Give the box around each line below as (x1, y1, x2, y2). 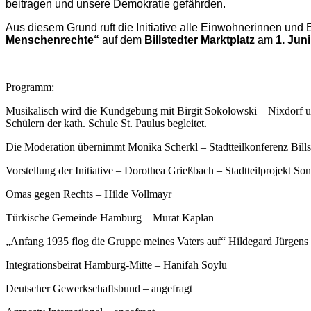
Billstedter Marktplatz (144, 33, 255, 46)
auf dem (99, 33, 144, 46)
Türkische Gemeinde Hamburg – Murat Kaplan (6, 211, 214, 224)
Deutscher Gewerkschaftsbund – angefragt (6, 282, 192, 294)
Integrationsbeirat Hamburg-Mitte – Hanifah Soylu (6, 258, 227, 271)
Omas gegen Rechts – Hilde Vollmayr (6, 187, 171, 200)
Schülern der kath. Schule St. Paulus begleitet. (6, 117, 207, 129)
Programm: (6, 81, 54, 93)
